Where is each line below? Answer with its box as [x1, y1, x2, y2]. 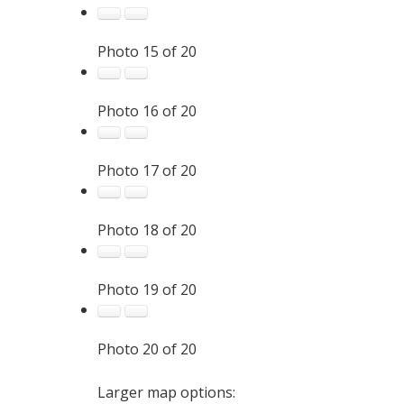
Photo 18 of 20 [96, 219, 197, 240]
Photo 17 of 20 [96, 160, 197, 180]
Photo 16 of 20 [96, 100, 197, 121]
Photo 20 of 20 [96, 338, 197, 359]
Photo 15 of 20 [96, 41, 197, 61]
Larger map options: [96, 381, 235, 402]
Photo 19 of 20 [96, 279, 197, 299]
